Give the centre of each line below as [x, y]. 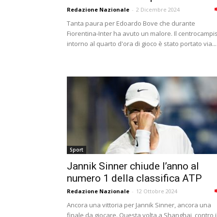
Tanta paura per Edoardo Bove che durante [131, 23]
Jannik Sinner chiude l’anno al [133, 166]
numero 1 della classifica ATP [134, 178]
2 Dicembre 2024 [158, 9]
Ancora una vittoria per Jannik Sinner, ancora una [139, 205]
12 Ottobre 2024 [157, 191]
